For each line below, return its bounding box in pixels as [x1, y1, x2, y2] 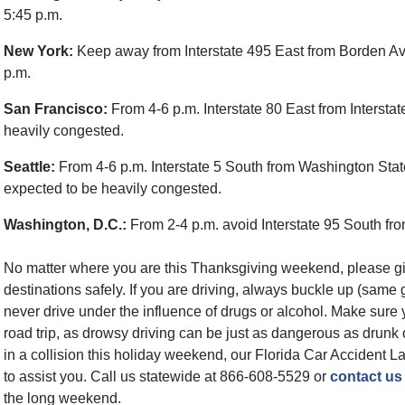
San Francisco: [4, 101, 108, 117]
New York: [4, 43, 73, 59]
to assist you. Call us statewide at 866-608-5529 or [4, 369, 330, 384]
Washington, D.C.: [4, 217, 127, 232]
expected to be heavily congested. [4, 181, 221, 196]
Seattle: [4, 159, 55, 174]
